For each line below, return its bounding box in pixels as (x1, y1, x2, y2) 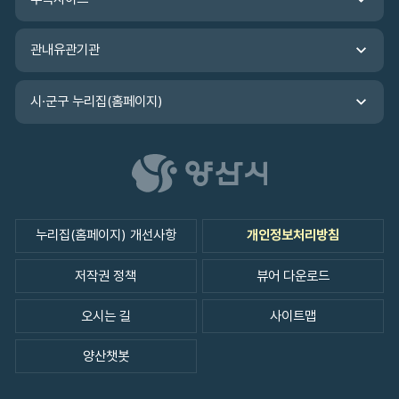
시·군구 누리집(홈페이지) (30, 93, 164, 110)
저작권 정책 (75, 267, 137, 284)
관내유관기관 (30, 42, 101, 59)
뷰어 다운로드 (256, 267, 330, 284)
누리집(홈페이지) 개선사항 (35, 227, 176, 244)
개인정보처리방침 (247, 227, 340, 244)
